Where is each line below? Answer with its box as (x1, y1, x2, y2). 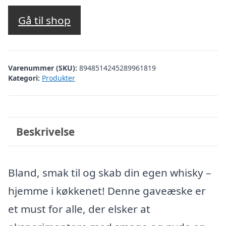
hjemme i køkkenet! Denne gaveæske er (8, 184, 206, 198)
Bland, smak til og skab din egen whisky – (8, 165, 211, 180)
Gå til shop (18, 13, 71, 28)
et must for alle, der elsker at (8, 202, 150, 216)
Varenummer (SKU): (8, 63, 79, 73)
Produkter (42, 73, 75, 83)
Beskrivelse (16, 124, 75, 139)
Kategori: (8, 73, 40, 83)
